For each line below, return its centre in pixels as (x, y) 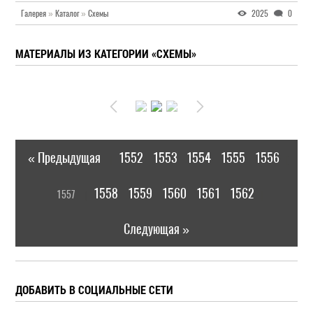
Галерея (34, 13)
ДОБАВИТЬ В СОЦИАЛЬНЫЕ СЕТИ (95, 290)
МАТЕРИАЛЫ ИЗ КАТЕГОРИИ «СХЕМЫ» (106, 53)
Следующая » (156, 229)
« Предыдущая (64, 158)
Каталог (67, 13)
